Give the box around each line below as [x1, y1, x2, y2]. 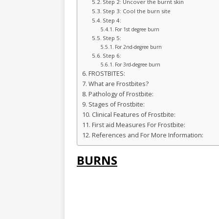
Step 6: [103, 52, 122, 60]
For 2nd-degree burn [114, 44, 162, 51]
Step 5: [103, 34, 122, 42]
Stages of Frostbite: [88, 100, 145, 109]
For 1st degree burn [114, 26, 159, 33]
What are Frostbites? [88, 80, 149, 88]
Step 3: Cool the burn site [103, 7, 171, 15]
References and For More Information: [91, 131, 203, 140]
